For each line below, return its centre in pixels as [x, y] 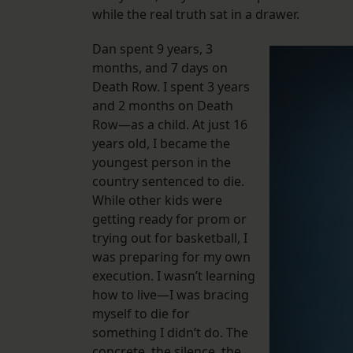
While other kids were [157, 201]
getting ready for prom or [169, 219]
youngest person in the [162, 163]
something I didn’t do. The [170, 333]
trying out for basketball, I [170, 238]
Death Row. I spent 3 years [171, 87]
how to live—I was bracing [171, 295]
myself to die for [141, 314]
